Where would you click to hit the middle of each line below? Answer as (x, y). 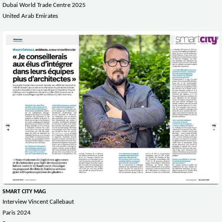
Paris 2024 (17, 213)
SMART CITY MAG (24, 192)
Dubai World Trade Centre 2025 (44, 5)
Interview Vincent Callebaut (39, 202)
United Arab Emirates (30, 16)
